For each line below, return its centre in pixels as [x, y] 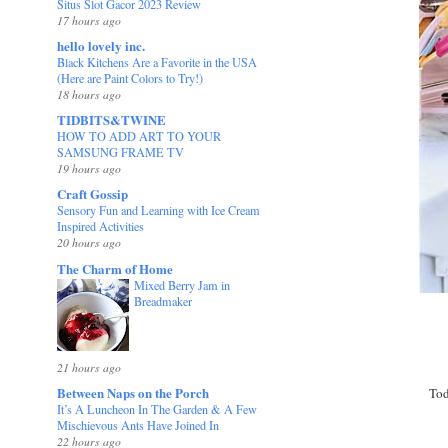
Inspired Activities [101, 226]
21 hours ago [89, 366]
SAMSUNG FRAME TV [121, 152]
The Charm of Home [115, 268]
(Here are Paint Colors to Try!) [130, 77]
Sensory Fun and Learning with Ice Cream [159, 210]
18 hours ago [89, 93]
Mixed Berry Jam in [182, 284]
